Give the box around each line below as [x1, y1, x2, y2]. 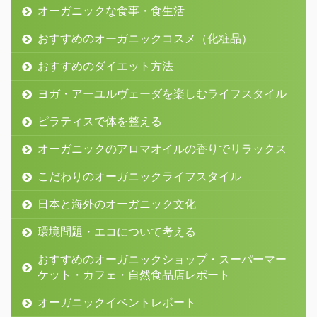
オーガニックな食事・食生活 [38, 4, 185, 18]
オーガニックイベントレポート [38, 295, 196, 310]
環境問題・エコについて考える [38, 224, 196, 239]
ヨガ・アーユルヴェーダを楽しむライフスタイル [38, 86, 287, 101]
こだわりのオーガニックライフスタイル [38, 169, 241, 184]
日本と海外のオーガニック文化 [38, 197, 196, 212]
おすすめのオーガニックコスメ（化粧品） [38, 31, 253, 46]
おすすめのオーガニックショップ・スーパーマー [38, 252, 287, 267]
